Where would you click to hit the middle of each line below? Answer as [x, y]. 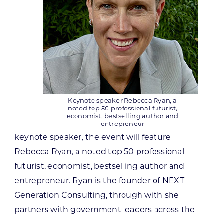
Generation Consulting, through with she [97, 195]
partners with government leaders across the [105, 210]
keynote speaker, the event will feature [93, 137]
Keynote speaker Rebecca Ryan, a [123, 101]
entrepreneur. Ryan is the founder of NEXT [99, 181]
